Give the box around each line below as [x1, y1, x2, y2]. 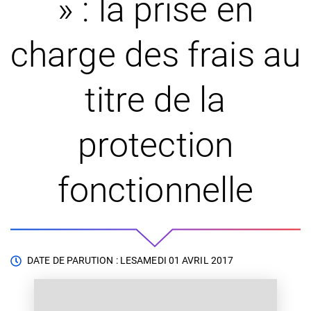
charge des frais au [10, 35, 301, 75]
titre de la [85, 80, 226, 120]
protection [77, 125, 233, 165]
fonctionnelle [57, 170, 254, 210]
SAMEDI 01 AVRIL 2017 [131, 255, 234, 266]
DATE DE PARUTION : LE [27, 255, 132, 266]
